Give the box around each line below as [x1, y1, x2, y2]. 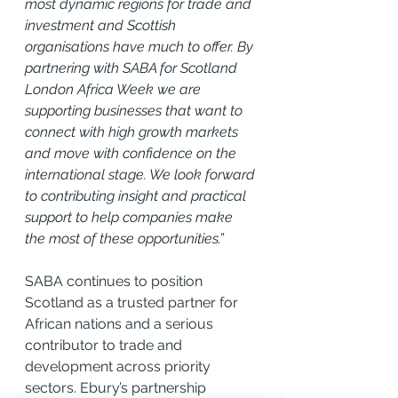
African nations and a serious [25, 314, 217, 332]
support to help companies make [25, 208, 236, 226]
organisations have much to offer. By [25, 37, 257, 55]
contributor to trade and [25, 336, 186, 354]
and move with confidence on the [25, 144, 240, 162]
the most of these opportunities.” [25, 229, 224, 247]
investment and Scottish [25, 16, 179, 34]
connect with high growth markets [25, 123, 242, 140]
